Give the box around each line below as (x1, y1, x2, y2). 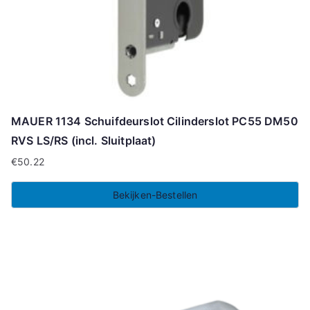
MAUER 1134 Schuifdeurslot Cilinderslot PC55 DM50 (11, 113, 298, 128)
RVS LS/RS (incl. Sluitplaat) (11, 133, 156, 147)
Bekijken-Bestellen (112, 188, 198, 201)
